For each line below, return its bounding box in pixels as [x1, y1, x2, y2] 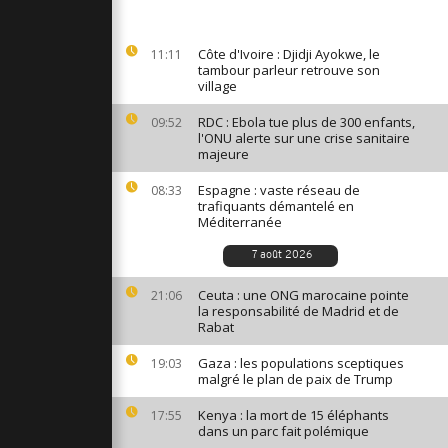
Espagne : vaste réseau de [198, 181, 360, 199]
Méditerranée [198, 213, 282, 231]
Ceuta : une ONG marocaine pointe [198, 286, 409, 304]
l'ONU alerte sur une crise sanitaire [198, 129, 410, 147]
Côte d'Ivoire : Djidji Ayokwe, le [198, 45, 380, 63]
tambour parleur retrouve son [198, 61, 380, 79]
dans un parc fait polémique [198, 422, 369, 440]
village [198, 77, 237, 95]
